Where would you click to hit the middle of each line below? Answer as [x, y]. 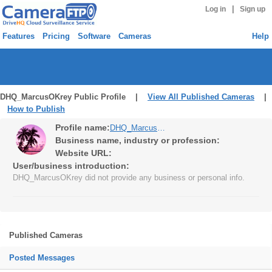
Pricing [56, 36]
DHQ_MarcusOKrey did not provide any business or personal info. [129, 178]
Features [19, 36]
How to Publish [36, 109]
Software [94, 36]
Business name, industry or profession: [138, 140]
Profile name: [83, 127]
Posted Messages [42, 258]
